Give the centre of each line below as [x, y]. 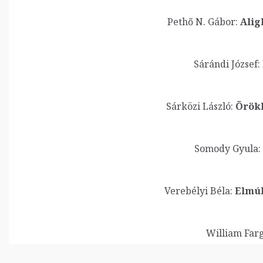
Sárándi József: [227, 64]
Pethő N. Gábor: [202, 22]
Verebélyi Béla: [198, 191]
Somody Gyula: [227, 149]
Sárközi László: [199, 106]
